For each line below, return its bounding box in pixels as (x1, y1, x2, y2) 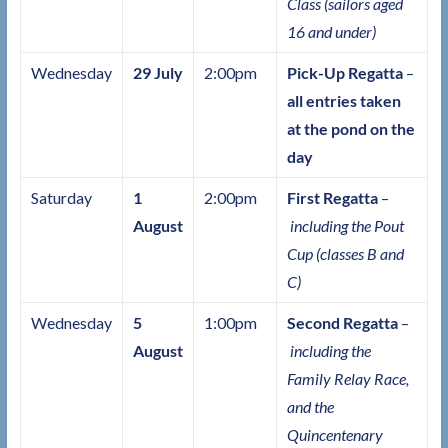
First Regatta (286, 188, 378, 208)
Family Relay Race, (286, 369, 409, 389)
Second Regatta (286, 313, 401, 333)
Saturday (30, 188, 92, 208)
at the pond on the (286, 119, 415, 139)
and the (286, 397, 334, 417)
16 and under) (286, 22, 376, 42)
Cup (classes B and (286, 244, 404, 264)
